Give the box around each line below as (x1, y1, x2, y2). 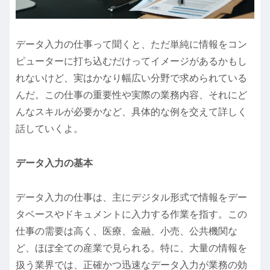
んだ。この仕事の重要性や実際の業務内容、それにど (16, 90, 247, 101)
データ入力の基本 (16, 157, 93, 168)
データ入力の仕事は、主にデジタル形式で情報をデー (16, 192, 247, 202)
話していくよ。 (16, 124, 83, 134)
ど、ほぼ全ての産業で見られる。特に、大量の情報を (16, 242, 247, 253)
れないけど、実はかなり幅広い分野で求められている (16, 73, 247, 84)
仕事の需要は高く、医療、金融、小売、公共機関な (16, 225, 237, 236)
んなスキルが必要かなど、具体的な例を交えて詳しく (16, 107, 247, 118)
